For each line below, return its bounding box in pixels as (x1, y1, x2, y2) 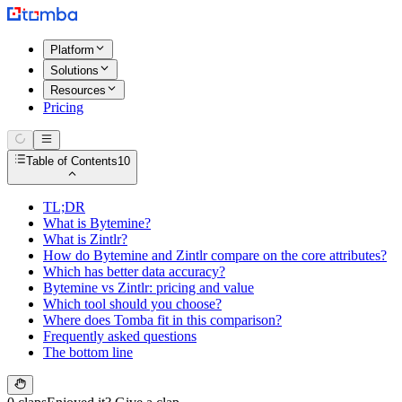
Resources (50, 83, 106, 97)
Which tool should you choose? (43, 295, 222, 311)
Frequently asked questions (43, 328, 197, 344)
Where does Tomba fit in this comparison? (43, 311, 282, 328)
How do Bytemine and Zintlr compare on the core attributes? (43, 247, 387, 263)
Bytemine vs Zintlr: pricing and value (43, 279, 254, 295)
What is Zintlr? (43, 231, 127, 247)
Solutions (50, 63, 99, 77)
